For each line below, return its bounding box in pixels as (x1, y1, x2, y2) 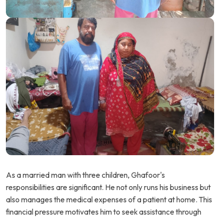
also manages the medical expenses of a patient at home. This (6, 194, 212, 205)
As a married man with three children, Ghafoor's (6, 170, 165, 180)
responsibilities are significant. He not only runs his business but (6, 182, 211, 192)
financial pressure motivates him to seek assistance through (6, 207, 201, 217)
